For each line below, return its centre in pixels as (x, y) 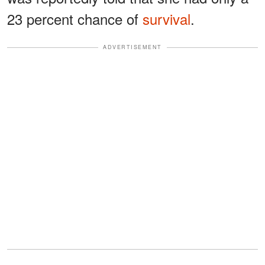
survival (167, 19)
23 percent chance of (75, 19)
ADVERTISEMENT (132, 47)
